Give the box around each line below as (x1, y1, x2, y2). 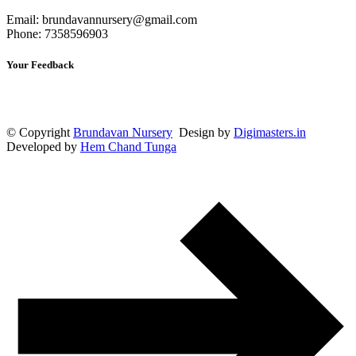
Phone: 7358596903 (6, 26, 108, 41)
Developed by (6, 140, 80, 154)
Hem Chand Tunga (80, 140, 176, 154)
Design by (172, 126, 234, 140)
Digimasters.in (234, 126, 306, 140)
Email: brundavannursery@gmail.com (6, 12, 197, 26)
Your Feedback (6, 59, 74, 72)
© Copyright (6, 126, 73, 140)
